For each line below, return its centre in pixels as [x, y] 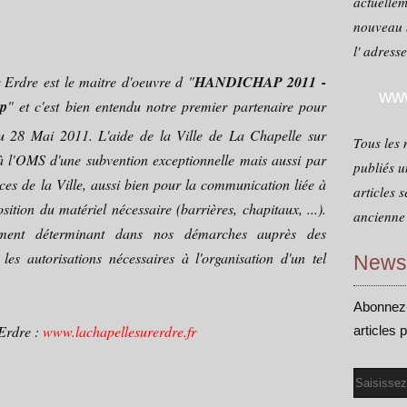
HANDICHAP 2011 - [260, 82]
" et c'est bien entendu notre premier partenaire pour [167, 106]
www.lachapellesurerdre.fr [119, 332]
